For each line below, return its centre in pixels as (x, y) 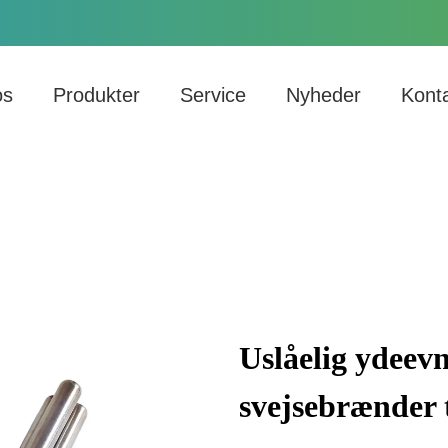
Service (213, 95)
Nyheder (324, 95)
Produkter (97, 95)
